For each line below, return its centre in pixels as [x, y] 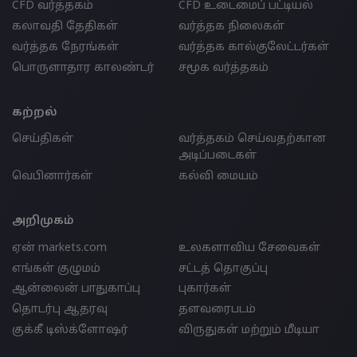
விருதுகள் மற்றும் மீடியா [249, 330]
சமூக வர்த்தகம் [224, 68]
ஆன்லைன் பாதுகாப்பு [76, 289]
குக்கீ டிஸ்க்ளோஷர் [70, 330]
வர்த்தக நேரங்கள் [65, 47]
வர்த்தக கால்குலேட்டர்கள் [254, 47]
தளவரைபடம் [217, 310]
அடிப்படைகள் [218, 156]
